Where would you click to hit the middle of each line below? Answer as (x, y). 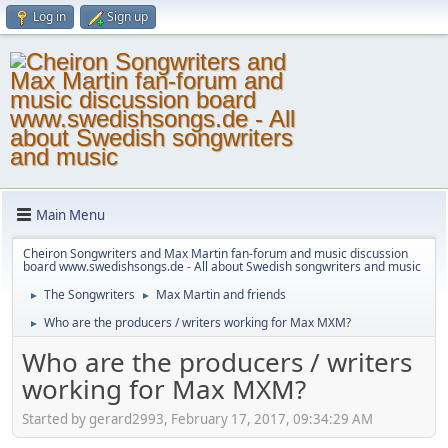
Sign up (127, 16)
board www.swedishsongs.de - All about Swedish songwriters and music (222, 266)
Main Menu (70, 214)
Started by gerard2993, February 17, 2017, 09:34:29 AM (197, 418)
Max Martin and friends (221, 294)
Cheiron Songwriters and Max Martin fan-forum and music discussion (215, 253)
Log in (49, 16)
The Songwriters (89, 294)
